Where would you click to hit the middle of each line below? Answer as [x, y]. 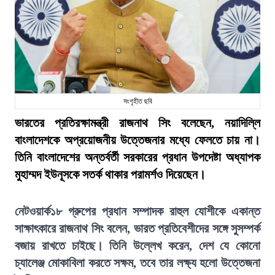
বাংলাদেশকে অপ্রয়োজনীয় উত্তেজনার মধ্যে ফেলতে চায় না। [137, 140]
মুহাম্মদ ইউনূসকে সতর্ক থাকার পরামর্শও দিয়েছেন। [110, 174]
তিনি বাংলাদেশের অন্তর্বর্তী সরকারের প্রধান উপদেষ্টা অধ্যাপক [137, 157]
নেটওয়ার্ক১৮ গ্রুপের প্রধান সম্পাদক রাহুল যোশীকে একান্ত [137, 211]
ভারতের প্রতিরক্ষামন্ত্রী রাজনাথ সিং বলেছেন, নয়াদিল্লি [137, 123]
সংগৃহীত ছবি [137, 101]
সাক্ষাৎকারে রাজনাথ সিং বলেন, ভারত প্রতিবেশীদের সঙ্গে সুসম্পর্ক [137, 228]
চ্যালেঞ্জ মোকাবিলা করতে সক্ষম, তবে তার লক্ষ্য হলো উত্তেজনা [137, 263]
